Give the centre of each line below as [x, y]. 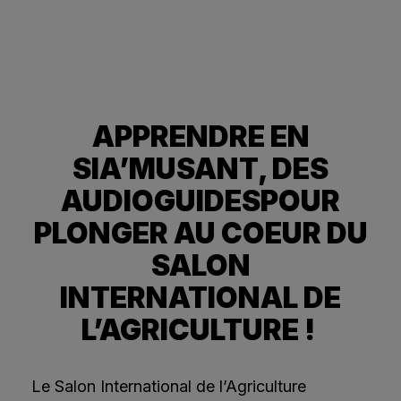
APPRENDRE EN [200, 136]
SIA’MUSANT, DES [200, 168]
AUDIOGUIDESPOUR [200, 200]
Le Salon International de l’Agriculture [169, 386]
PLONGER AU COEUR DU [200, 233]
